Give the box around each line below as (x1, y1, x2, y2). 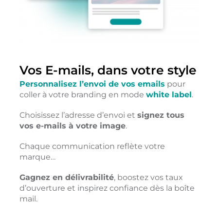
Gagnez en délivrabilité (19, 172, 114, 182)
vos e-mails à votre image (19, 121, 126, 130)
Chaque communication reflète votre (19, 141, 165, 151)
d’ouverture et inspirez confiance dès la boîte (19, 183, 195, 193)
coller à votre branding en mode (19, 90, 146, 99)
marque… (19, 152, 55, 162)
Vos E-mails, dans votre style (19, 62, 197, 77)
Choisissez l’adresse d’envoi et (19, 110, 137, 120)
